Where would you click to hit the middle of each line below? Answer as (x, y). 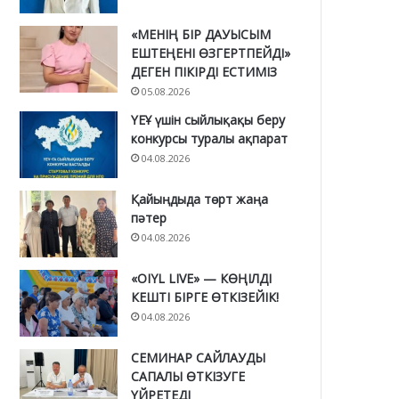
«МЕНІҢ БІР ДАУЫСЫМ (201, 34)
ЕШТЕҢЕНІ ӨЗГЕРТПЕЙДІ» (211, 53)
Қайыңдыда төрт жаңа (200, 199)
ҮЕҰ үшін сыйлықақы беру (208, 119)
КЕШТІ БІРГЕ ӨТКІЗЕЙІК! (205, 297)
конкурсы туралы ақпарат (210, 138)
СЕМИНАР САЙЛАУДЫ (199, 357)
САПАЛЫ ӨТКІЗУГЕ (188, 376)
